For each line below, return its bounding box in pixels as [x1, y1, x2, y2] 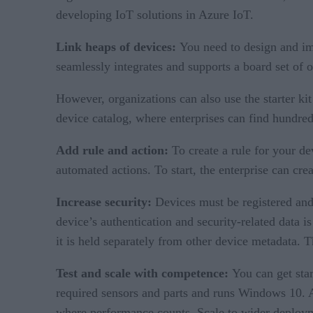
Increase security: [56, 195, 152, 210]
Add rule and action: [56, 143, 168, 158]
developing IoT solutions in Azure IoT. [56, 8, 257, 22]
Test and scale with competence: [56, 266, 232, 281]
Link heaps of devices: [56, 40, 180, 54]
